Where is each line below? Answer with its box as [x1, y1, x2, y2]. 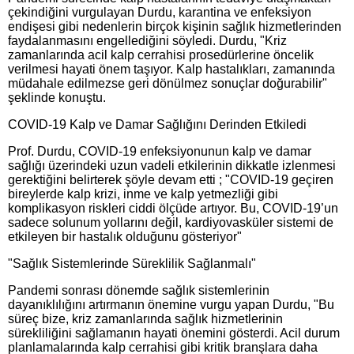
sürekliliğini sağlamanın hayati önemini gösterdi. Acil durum [8, 326, 340, 340]
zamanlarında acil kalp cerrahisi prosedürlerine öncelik [8, 48, 314, 62]
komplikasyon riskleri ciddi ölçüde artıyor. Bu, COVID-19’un [8, 201, 338, 215]
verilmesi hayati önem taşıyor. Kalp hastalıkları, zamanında [8, 62, 335, 76]
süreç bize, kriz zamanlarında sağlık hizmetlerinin [8, 312, 283, 326]
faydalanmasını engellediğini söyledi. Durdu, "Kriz [8, 34, 287, 47]
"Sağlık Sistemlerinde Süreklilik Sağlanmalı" [8, 257, 256, 270]
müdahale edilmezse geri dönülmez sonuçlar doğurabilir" [8, 77, 327, 90]
